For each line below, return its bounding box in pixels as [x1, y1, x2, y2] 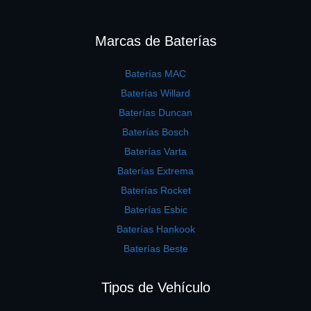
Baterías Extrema [117, 165, 194, 177]
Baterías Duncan [119, 107, 192, 119]
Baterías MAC [125, 68, 186, 80]
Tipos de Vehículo [101, 280, 210, 296]
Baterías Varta [124, 146, 187, 158]
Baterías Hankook [116, 224, 195, 235]
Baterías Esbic [124, 204, 187, 216]
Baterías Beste [123, 243, 188, 255]
